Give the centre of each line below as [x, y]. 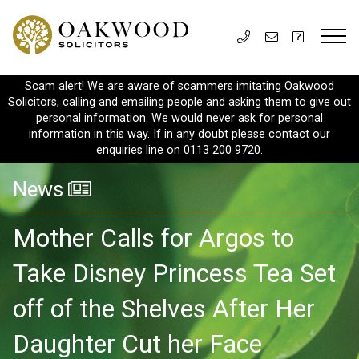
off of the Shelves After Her [164, 308]
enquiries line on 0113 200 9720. [179, 150]
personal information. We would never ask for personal [179, 118]
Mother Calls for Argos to [153, 238]
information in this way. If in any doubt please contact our [179, 134]
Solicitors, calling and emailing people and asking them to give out [179, 102]
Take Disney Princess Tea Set [174, 273]
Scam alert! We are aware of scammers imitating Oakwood [179, 86]
